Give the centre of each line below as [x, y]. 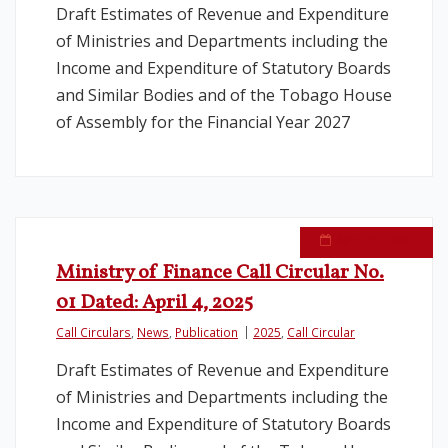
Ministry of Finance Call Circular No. [220, 273]
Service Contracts [105, 100]
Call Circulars [93, 332]
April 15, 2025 [374, 239]
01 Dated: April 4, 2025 [154, 303]
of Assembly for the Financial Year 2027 [203, 122]
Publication [206, 332]
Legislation [81, 45]
